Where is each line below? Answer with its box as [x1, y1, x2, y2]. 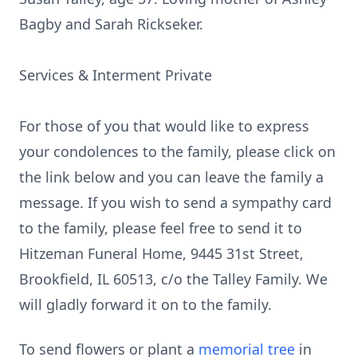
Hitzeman [19, 244, 84, 263]
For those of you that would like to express [19, 116, 309, 135]
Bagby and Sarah [19, 14, 137, 33]
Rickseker [137, 14, 199, 33]
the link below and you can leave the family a [19, 167, 324, 186]
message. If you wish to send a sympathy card [19, 193, 331, 212]
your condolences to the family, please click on [19, 142, 335, 161]
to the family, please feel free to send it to [19, 218, 302, 237]
